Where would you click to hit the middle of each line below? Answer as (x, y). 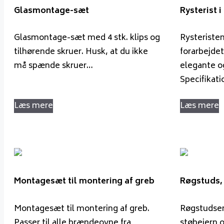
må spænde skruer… (53, 66)
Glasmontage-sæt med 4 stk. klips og (87, 38)
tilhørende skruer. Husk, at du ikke (81, 52)
